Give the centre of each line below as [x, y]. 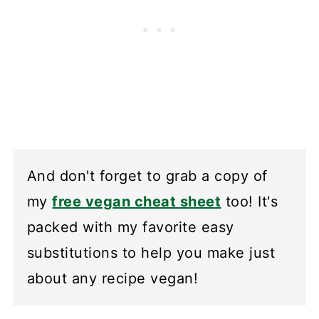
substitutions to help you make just [151, 253]
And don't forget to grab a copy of [147, 176]
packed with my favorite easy [130, 228]
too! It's [250, 202]
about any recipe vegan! [113, 279]
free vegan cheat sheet [137, 202]
